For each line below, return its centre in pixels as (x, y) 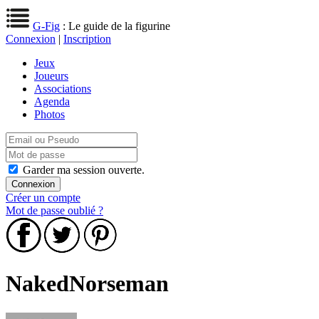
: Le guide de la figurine (115, 26)
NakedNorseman (87, 284)
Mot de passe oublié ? (54, 210)
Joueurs (51, 76)
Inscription (87, 39)
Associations (63, 89)
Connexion (31, 39)
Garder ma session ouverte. (84, 170)
